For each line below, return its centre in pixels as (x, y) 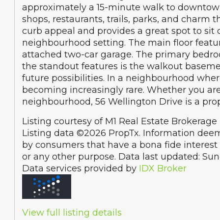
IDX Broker (163, 168)
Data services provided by (81, 168)
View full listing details (72, 213)
